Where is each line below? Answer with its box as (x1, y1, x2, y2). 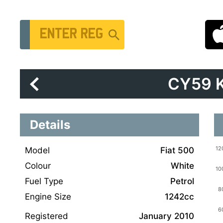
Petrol (170, 176, 194, 186)
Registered (25, 211, 68, 221)
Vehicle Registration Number (29, 21, 143, 31)
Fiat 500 (160, 145, 194, 155)
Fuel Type (25, 176, 63, 186)
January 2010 (139, 211, 194, 221)
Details (30, 117, 70, 132)
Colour (25, 161, 51, 171)
